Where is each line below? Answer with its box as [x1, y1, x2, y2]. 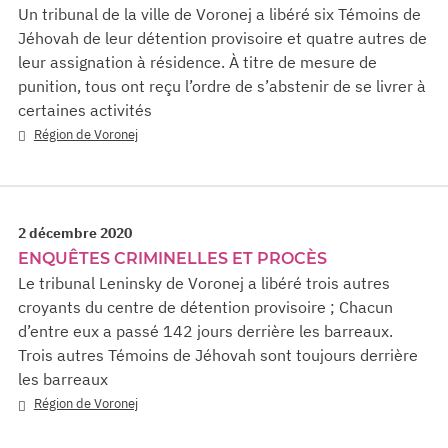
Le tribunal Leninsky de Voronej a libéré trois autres [18, 273, 390, 294]
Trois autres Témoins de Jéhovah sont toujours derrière [18, 345, 418, 366]
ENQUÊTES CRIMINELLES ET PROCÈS [18, 249, 327, 269]
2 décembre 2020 [18, 224, 132, 243]
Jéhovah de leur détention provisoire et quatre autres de [18, 27, 427, 48]
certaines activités [18, 99, 152, 120]
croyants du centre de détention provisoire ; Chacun [18, 297, 393, 318]
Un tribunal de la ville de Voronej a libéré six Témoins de [18, 3, 421, 24]
